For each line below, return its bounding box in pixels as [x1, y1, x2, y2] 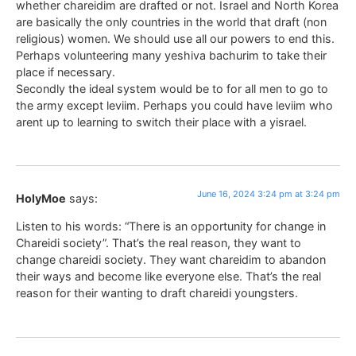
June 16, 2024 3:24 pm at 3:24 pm [197, 188, 340, 200]
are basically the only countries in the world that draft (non [16, 14, 327, 29]
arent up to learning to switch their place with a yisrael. [16, 114, 307, 129]
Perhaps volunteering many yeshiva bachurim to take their [16, 48, 327, 62]
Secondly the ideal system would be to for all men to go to [16, 81, 328, 95]
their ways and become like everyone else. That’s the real [16, 269, 321, 284]
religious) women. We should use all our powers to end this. [16, 31, 335, 45]
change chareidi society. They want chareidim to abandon [16, 253, 326, 267]
